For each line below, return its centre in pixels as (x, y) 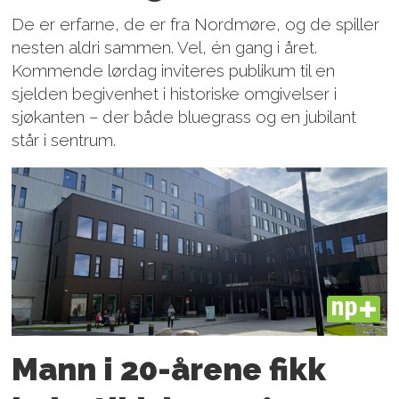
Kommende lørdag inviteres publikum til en (174, 70)
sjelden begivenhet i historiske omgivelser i (175, 93)
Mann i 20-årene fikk (169, 370)
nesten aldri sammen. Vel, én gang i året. (165, 47)
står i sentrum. (64, 139)
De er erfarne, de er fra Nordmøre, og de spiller (196, 24)
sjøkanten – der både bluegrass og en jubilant (184, 116)
